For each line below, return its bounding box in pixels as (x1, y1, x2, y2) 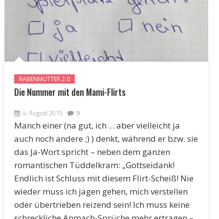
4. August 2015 (22, 108, 63, 118)
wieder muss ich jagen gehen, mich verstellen (14, 185, 188, 197)
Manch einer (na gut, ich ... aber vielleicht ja (14, 119, 180, 131)
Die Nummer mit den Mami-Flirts (14, 85, 126, 98)
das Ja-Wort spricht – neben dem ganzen (14, 146, 170, 157)
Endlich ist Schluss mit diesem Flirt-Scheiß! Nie (14, 172, 194, 184)
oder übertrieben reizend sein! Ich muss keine (14, 198, 190, 210)
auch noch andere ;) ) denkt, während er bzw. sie (14, 132, 198, 144)
